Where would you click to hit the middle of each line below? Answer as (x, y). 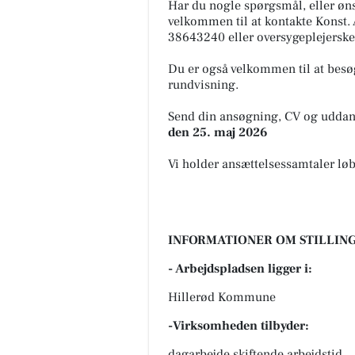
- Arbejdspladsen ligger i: (240, 268)
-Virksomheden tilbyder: (239, 325)
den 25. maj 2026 (218, 132)
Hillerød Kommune (222, 297)
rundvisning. (203, 84)
